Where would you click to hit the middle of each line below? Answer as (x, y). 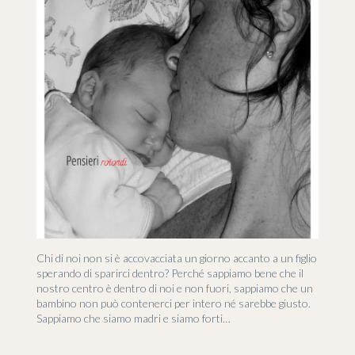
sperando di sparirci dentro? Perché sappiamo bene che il (170, 273)
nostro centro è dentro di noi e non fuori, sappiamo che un (175, 288)
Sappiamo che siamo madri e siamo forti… (134, 319)
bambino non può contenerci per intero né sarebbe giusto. (174, 303)
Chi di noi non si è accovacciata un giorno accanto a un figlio (177, 258)
